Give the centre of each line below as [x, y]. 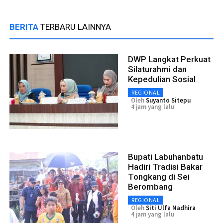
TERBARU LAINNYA [76, 27]
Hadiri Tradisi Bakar [165, 167]
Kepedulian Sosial [162, 79]
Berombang [150, 186]
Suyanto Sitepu [168, 100]
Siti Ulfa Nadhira [171, 208]
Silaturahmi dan [157, 69]
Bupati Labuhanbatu [166, 157]
